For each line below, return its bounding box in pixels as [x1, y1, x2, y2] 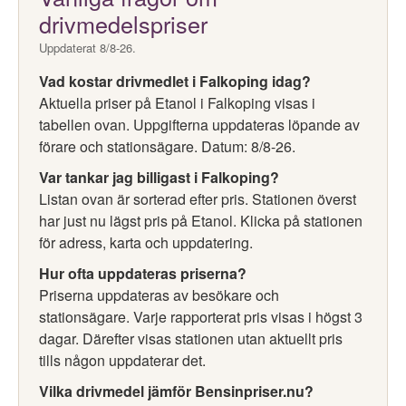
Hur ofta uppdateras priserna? [39, 263, 246, 284]
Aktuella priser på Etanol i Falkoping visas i [39, 92, 315, 113]
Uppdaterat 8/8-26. [39, 39, 136, 56]
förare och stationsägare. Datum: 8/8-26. [39, 136, 295, 157]
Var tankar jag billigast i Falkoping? [39, 167, 279, 188]
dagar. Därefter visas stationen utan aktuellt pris [39, 328, 343, 349]
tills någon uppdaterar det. [39, 350, 206, 371]
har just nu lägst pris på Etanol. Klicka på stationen [39, 210, 362, 231]
